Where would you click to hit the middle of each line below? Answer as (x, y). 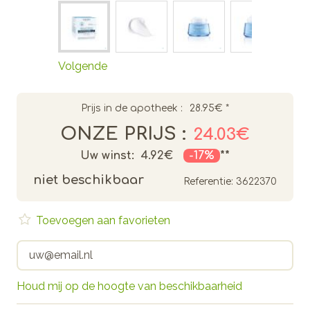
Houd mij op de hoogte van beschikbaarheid (129, 286)
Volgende (83, 66)
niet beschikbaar (89, 180)
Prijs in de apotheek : (132, 108)
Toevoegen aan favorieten (102, 220)
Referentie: (208, 181)
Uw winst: (107, 155)
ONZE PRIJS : (123, 134)
